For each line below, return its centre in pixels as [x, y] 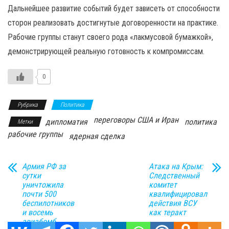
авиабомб [39, 222]
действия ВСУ [173, 203]
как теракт [167, 212]
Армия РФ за [44, 166]
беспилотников [48, 203]
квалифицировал [178, 194]
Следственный [174, 176]
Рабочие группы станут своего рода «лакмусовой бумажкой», [110, 37]
